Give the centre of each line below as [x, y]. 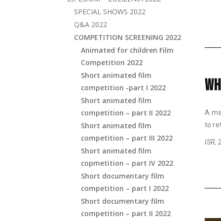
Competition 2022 [112, 62]
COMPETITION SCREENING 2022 [128, 37]
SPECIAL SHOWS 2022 [110, 12]
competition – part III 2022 [127, 138]
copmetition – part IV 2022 [127, 163]
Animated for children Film [127, 50]
